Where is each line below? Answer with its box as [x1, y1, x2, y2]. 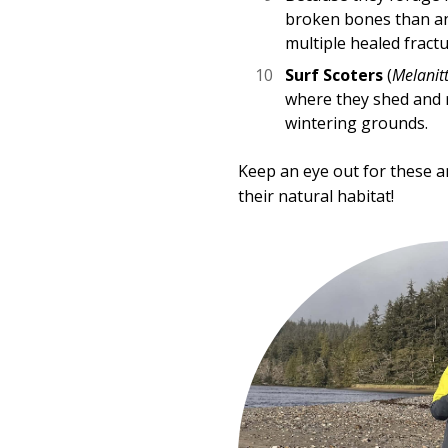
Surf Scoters [285, 63, 384, 86]
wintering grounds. [285, 111, 429, 134]
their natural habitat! [238, 184, 394, 207]
